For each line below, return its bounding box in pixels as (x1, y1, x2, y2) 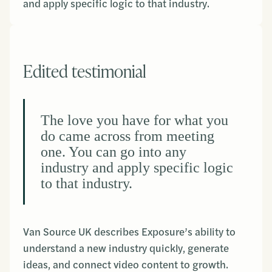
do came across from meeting (41, 128, 214, 144)
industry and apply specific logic (41, 160, 233, 175)
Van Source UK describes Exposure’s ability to (23, 225, 236, 239)
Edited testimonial (23, 58, 146, 83)
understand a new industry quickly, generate (23, 241, 229, 256)
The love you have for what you (41, 112, 228, 128)
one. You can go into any (41, 144, 186, 160)
